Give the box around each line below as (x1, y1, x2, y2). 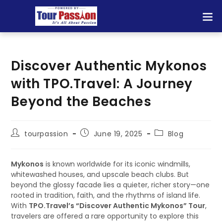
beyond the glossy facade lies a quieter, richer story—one (11, 180, 210, 190)
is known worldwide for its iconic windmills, (44, 159, 191, 169)
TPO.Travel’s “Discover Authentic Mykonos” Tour (29, 201, 206, 211)
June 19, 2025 (93, 129, 143, 139)
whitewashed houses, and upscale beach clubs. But (11, 169, 189, 179)
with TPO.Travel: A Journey (11, 75, 193, 93)
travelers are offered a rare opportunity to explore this (11, 211, 199, 221)
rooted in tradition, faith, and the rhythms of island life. (11, 190, 201, 200)
